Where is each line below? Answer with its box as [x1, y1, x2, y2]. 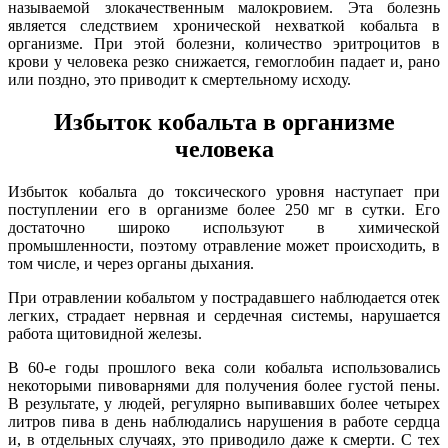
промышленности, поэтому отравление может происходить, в [8, 237, 440, 255]
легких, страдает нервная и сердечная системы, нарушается [8, 307, 440, 325]
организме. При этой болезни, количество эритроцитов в [8, 35, 440, 53]
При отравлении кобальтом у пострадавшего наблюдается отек [8, 289, 440, 307]
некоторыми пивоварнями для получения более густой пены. [8, 377, 440, 395]
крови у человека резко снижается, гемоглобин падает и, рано [8, 53, 440, 71]
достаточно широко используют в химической [8, 219, 440, 237]
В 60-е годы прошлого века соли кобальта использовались [8, 359, 440, 377]
